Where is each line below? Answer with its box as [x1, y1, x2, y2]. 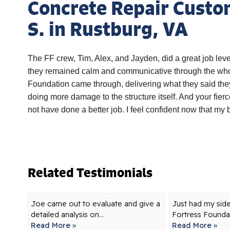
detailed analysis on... [30, 210, 104, 219]
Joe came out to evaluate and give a [30, 199, 160, 208]
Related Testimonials [27, 164, 152, 181]
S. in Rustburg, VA [27, 16, 188, 41]
